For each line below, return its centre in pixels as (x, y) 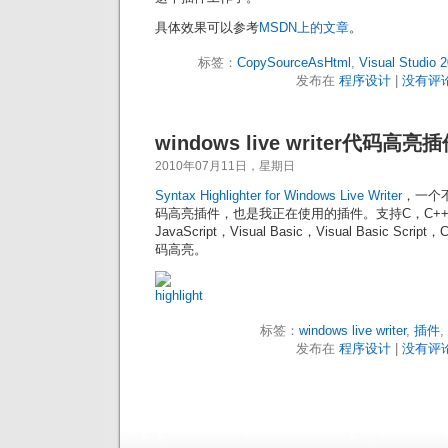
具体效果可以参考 (207, 27)
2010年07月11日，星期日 (225, 166)
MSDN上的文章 (304, 27)
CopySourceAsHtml (294, 62)
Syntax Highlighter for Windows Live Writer (278, 195)
